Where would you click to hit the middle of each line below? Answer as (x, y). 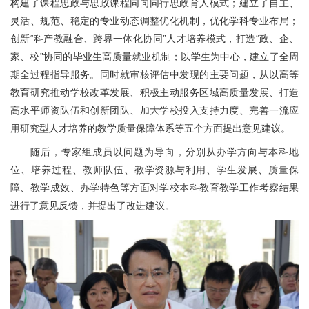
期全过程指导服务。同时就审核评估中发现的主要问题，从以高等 (154, 75)
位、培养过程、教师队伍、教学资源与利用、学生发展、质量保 (154, 170)
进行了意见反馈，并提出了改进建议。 (92, 206)
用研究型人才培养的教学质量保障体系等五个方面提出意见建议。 (150, 129)
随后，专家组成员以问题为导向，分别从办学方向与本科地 (164, 152)
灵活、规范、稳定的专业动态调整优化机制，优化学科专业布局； (154, 21)
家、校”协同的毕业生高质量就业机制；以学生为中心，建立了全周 (154, 57)
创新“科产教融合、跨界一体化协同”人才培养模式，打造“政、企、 (154, 39)
